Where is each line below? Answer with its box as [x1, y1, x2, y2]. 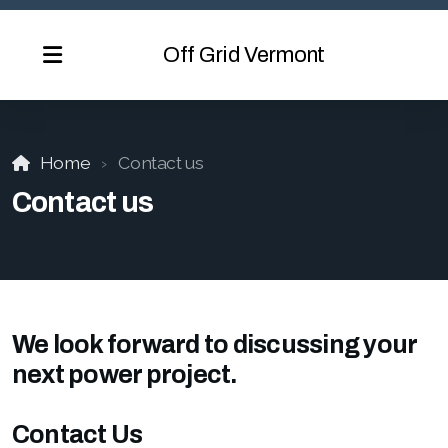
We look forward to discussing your [12, 331, 417, 358]
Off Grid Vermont [163, 43, 325, 67]
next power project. [12, 361, 238, 388]
